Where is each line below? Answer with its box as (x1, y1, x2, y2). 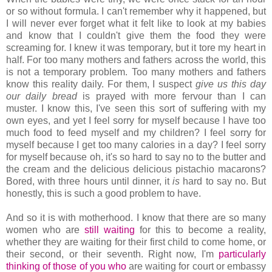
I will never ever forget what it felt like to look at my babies (6, 18, 266, 29)
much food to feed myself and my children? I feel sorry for (6, 127, 266, 138)
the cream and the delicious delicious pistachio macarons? (6, 164, 266, 175)
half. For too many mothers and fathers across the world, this (6, 55, 266, 66)
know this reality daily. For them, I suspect (6, 79, 196, 90)
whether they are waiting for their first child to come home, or (6, 237, 266, 248)
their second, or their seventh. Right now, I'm (6, 249, 219, 260)
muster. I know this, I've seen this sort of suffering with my (6, 103, 266, 114)
